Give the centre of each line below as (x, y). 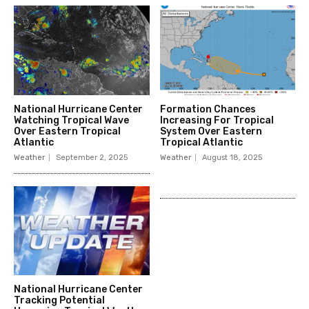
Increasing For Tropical (217, 120)
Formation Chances (208, 109)
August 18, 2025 (232, 157)
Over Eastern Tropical (67, 131)
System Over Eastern (211, 131)
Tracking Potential (59, 301)
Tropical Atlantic (201, 142)
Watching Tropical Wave (71, 120)
